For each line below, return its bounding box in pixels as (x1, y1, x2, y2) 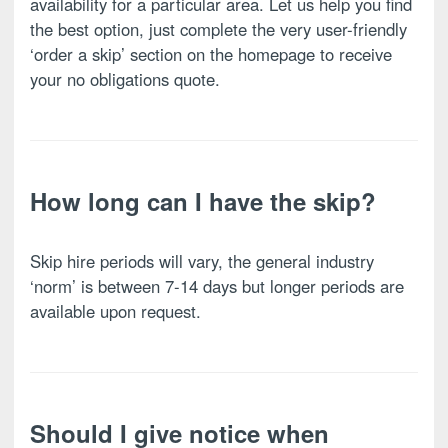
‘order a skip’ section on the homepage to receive (30, 41, 392, 66)
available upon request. (30, 298, 201, 323)
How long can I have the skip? (30, 183, 376, 218)
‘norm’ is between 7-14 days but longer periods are (30, 273, 404, 298)
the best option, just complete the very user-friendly (30, 16, 407, 41)
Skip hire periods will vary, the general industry (30, 248, 374, 273)
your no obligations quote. (30, 66, 220, 91)
